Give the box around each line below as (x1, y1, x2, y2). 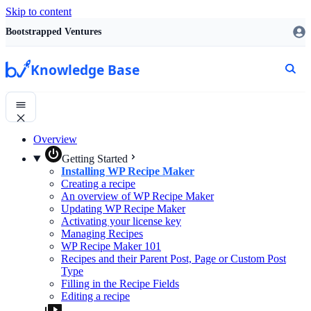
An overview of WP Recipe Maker (61, 190, 214, 202)
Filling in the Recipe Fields (61, 278, 179, 289)
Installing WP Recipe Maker (61, 165, 194, 177)
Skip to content (6, 6, 72, 17)
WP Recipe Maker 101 (61, 240, 161, 252)
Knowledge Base (31, 60, 140, 79)
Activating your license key (61, 215, 181, 227)
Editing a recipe (61, 290, 130, 302)
